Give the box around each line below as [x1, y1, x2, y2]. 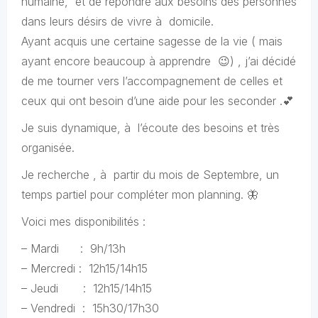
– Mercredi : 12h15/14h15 [21, 261, 148, 275]
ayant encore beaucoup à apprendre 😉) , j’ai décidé [21, 54, 296, 68]
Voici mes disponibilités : [21, 214, 146, 229]
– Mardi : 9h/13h [21, 241, 126, 256]
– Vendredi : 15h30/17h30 [21, 301, 159, 315]
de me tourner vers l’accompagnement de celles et [21, 74, 283, 88]
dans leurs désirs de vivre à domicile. [21, 14, 214, 28]
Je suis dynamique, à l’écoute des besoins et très [21, 121, 280, 135]
